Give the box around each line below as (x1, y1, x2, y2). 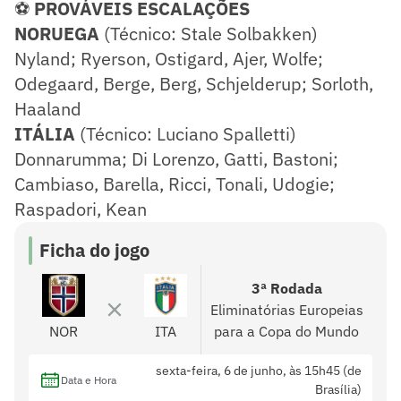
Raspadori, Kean (14, 196, 147, 221)
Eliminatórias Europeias (209, 300, 363, 319)
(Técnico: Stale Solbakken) (99, 21, 318, 46)
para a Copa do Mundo (214, 321, 360, 340)
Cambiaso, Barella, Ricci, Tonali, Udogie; (14, 171, 335, 196)
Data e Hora (61, 372, 116, 387)
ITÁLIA (14, 121, 75, 146)
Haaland (14, 96, 81, 121)
